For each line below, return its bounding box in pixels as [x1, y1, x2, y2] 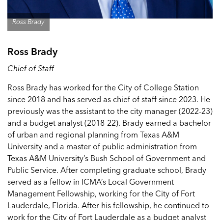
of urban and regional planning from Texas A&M [7, 130, 179, 139]
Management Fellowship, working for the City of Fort [7, 189, 195, 198]
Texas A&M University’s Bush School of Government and [7, 153, 206, 163]
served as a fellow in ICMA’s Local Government [7, 177, 174, 187]
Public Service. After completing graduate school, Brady [7, 165, 206, 175]
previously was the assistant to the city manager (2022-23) [7, 106, 213, 116]
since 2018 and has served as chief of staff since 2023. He [7, 94, 210, 104]
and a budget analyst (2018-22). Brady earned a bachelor [7, 118, 211, 128]
